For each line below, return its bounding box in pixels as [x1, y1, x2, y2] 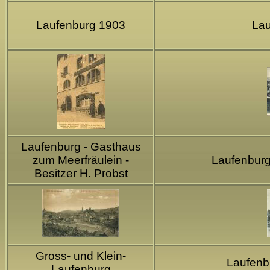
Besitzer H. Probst [34, 166, 128, 180]
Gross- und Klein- [36, 249, 126, 262]
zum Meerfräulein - [33, 153, 129, 166]
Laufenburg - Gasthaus [20, 140, 141, 153]
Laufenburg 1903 [36, 18, 125, 31]
